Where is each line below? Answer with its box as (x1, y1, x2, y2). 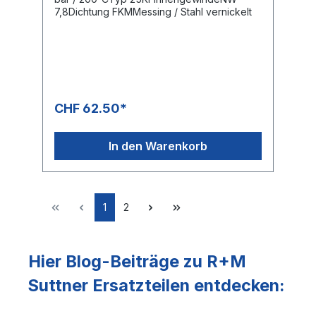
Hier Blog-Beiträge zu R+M (28, 250, 246, 272)
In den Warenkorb (109, 138, 207, 153)
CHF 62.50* (54, 100, 127, 116)
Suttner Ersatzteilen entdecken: (28, 274, 284, 296)
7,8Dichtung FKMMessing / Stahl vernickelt (54, 5, 252, 18)
